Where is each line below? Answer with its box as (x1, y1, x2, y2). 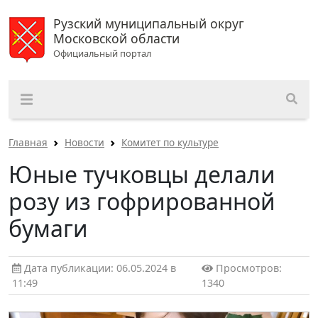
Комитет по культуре (121, 136, 219, 150)
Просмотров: (213, 261, 283, 275)
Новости (65, 136, 104, 150)
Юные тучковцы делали (9, 159, 275, 190)
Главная (9, 136, 48, 150)
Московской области (53, 30, 180, 47)
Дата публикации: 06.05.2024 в (21, 261, 176, 275)
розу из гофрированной (9, 186, 275, 217)
